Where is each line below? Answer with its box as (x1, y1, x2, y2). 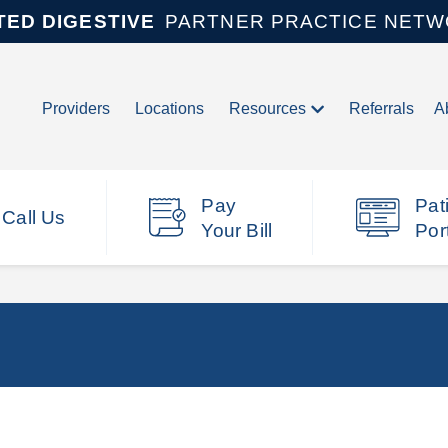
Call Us (2, 207, 66, 228)
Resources (229, 99, 307, 117)
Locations (135, 99, 205, 117)
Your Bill (201, 219, 273, 241)
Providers (42, 99, 111, 117)
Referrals (349, 99, 415, 117)
